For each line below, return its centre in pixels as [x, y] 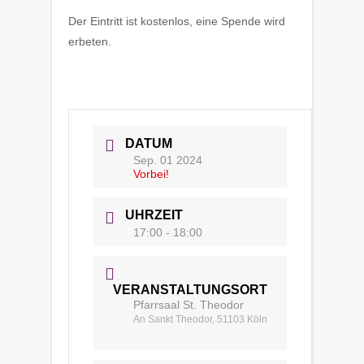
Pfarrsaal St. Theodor [188, 304]
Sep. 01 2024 [168, 160]
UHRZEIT [154, 215]
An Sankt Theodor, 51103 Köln [200, 319]
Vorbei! [151, 174]
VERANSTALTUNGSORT [190, 289]
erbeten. [90, 41]
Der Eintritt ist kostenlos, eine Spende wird [177, 21]
